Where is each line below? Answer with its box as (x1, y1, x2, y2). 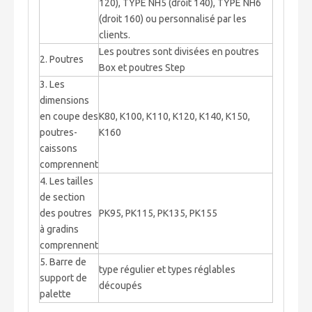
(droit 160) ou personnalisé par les (99, 13, 247, 24)
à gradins (40, 223, 79, 235)
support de (40, 272, 87, 283)
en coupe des (40, 110, 98, 122)
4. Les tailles (40, 175, 93, 187)
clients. (99, 29, 130, 40)
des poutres (40, 207, 92, 219)
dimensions (40, 94, 89, 106)
